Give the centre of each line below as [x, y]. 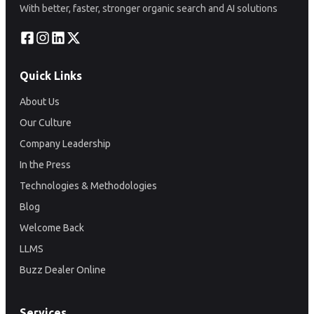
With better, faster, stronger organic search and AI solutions [149, 8]
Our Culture [46, 123]
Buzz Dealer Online [63, 270]
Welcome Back [52, 228]
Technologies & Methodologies [88, 186]
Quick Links [51, 76]
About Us [40, 102]
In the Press [45, 165]
